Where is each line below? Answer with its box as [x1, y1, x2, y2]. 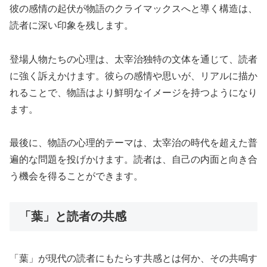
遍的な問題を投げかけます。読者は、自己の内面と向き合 [10, 154, 257, 165]
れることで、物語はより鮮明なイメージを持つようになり [10, 87, 257, 98]
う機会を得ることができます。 [10, 171, 143, 182]
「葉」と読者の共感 [19, 210, 126, 223]
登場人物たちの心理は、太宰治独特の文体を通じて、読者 [10, 54, 257, 64]
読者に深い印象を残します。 [10, 20, 133, 30]
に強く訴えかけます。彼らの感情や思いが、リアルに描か [10, 70, 257, 81]
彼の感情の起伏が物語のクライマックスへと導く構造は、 [10, 3, 257, 14]
